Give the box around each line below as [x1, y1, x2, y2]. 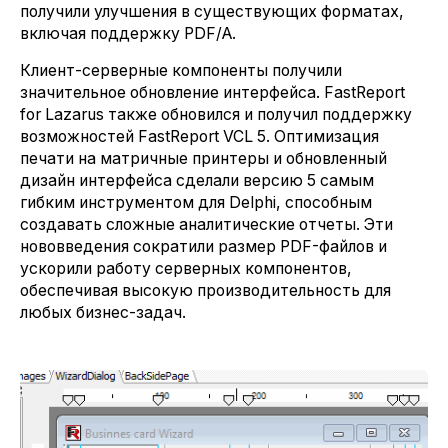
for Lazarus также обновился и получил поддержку [20, 105, 412, 124]
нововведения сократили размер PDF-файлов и [20, 237, 387, 256]
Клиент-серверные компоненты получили [20, 61, 342, 80]
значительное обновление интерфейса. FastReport [20, 83, 405, 102]
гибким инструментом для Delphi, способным [20, 193, 372, 212]
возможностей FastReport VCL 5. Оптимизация [20, 127, 379, 146]
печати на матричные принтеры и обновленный [20, 149, 387, 168]
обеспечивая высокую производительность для [20, 281, 391, 300]
